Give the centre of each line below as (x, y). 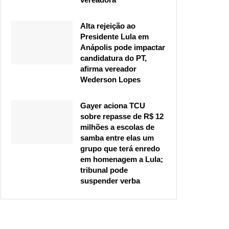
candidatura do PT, (113, 58)
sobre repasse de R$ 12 (122, 117)
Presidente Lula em (114, 37)
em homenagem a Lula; (122, 159)
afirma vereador (108, 69)
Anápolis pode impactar (123, 48)
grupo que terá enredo (120, 149)
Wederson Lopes (110, 80)
